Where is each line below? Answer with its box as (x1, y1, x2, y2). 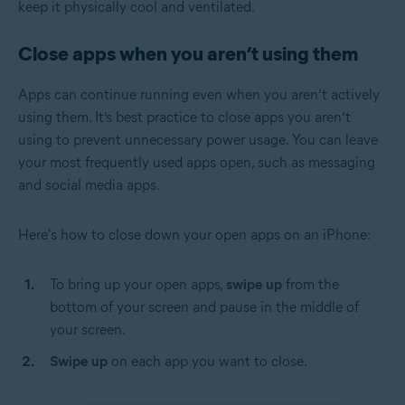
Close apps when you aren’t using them (18, 41, 358, 66)
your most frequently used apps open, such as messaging (18, 153, 375, 171)
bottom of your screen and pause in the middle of (50, 297, 359, 316)
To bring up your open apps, (50, 275, 223, 293)
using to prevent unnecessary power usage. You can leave (18, 130, 378, 148)
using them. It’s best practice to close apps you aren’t (18, 108, 351, 126)
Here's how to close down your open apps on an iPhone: (18, 225, 371, 243)
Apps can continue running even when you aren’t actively (18, 85, 380, 103)
